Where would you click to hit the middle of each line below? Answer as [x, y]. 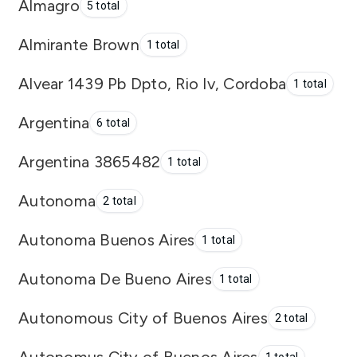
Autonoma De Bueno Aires [115, 279]
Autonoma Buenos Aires [107, 239]
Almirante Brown [79, 44]
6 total [113, 123]
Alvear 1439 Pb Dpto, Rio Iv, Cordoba [152, 83]
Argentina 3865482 [90, 161]
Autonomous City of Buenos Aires [143, 318]
